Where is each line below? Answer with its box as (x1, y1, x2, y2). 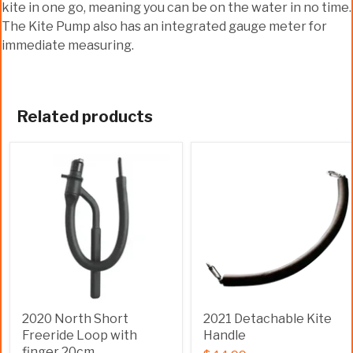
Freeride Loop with (22, 327, 137, 343)
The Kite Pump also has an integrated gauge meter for (2, 19, 327, 34)
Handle (203, 327, 246, 343)
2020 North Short (22, 310, 128, 326)
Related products (17, 106, 153, 126)
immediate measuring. (2, 38, 134, 53)
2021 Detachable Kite (203, 310, 332, 326)
